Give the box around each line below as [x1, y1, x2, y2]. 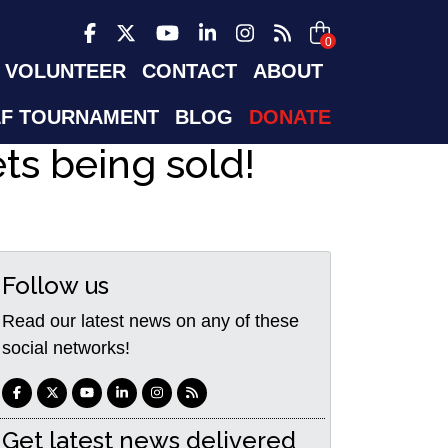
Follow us [2, 271, 109, 300]
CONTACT [142, 60, 237, 82]
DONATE [249, 106, 331, 128]
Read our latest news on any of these [2, 311, 299, 331]
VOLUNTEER [5, 60, 126, 82]
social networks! [2, 338, 130, 358]
